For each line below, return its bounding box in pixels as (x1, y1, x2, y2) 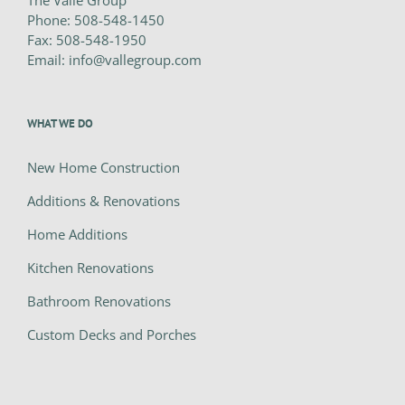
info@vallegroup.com (69, 51, 202, 70)
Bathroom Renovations (27, 292, 171, 311)
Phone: (27, 11, 74, 30)
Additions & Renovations (27, 192, 180, 211)
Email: (27, 51, 69, 70)
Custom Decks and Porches (27, 325, 196, 344)
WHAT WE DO (27, 116, 93, 132)
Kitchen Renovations (27, 259, 154, 278)
